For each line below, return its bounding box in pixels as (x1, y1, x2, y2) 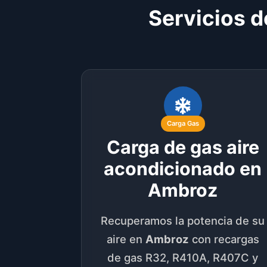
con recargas (188, 232, 259, 246)
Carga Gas (166, 119, 199, 128)
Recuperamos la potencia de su (101, 213, 265, 227)
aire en (106, 232, 145, 246)
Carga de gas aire (106, 136, 259, 158)
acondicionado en (104, 157, 262, 179)
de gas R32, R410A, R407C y (107, 250, 259, 264)
